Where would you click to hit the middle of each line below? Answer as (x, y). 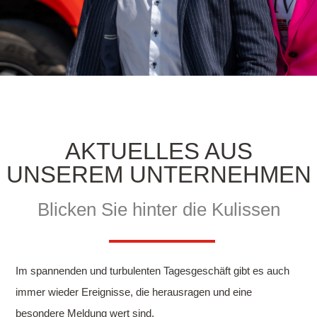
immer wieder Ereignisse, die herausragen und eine (134, 292)
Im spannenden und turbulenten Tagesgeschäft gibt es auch (153, 270)
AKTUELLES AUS (158, 151)
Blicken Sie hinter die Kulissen (158, 209)
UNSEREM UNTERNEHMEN (158, 174)
